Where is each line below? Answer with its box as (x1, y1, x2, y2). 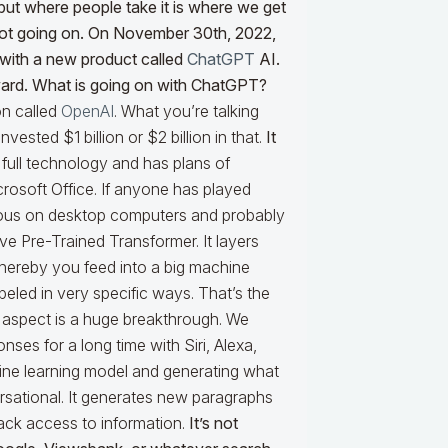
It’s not (189, 413, 238, 434)
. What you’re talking (114, 101, 259, 122)
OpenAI (61, 101, 114, 122)
